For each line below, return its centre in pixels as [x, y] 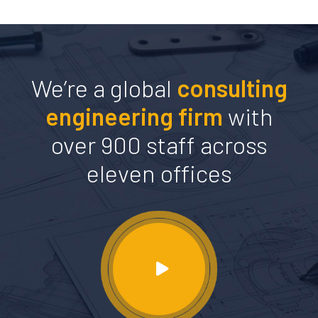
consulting [232, 88]
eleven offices [159, 173]
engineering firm [134, 116]
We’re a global [104, 88]
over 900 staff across [159, 145]
